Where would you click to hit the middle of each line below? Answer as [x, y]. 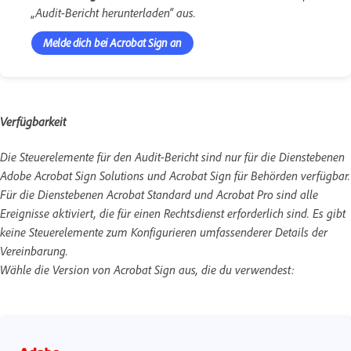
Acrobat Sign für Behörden [235, 176]
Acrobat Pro [245, 195]
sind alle [296, 195]
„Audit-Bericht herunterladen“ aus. [114, 12]
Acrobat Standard [149, 195]
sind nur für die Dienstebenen [271, 157]
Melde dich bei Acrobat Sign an [112, 42]
